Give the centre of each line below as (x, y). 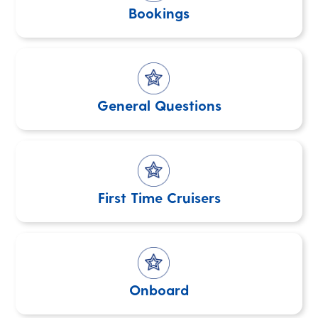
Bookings (159, 13)
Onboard (159, 290)
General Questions (159, 105)
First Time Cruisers (159, 197)
